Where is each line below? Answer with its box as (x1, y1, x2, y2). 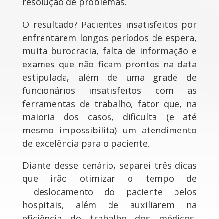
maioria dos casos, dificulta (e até (22, 110, 197, 123)
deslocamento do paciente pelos (22, 185, 197, 197)
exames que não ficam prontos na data (22, 58, 197, 70)
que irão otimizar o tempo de (22, 172, 197, 184)
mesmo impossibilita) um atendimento (22, 124, 197, 136)
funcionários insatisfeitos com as (22, 84, 197, 96)
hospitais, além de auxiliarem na (22, 198, 197, 211)
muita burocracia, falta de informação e (22, 44, 197, 57)
